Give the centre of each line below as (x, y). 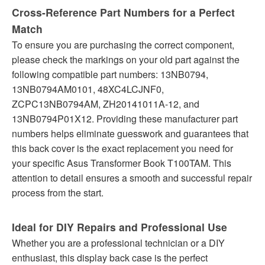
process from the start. (58, 193)
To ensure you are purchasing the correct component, (123, 45)
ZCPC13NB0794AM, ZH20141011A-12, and (106, 104)
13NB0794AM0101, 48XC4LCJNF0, (88, 89)
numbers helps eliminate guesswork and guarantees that (130, 134)
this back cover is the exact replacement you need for (122, 148)
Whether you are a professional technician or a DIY (118, 243)
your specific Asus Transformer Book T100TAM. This (122, 163)
